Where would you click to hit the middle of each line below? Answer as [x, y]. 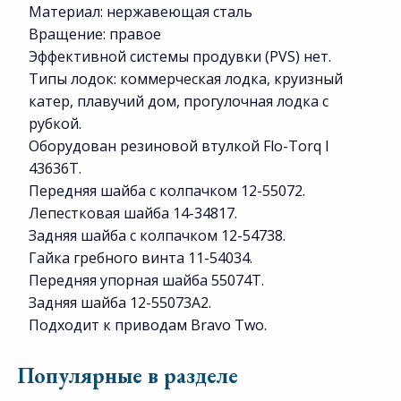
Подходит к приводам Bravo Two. [148, 324]
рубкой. [55, 123]
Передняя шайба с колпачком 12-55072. [169, 190]
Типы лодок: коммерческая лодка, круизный [186, 78]
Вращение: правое [95, 34]
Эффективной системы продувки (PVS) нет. [180, 56]
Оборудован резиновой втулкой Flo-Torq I [179, 145]
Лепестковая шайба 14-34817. [135, 213]
